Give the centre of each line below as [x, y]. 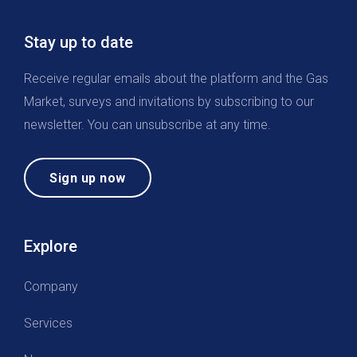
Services [48, 323]
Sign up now [88, 178]
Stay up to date [78, 42]
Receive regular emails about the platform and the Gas [176, 78]
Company [51, 286]
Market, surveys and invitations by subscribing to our [169, 101]
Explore [51, 247]
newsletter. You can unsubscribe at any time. [147, 124]
